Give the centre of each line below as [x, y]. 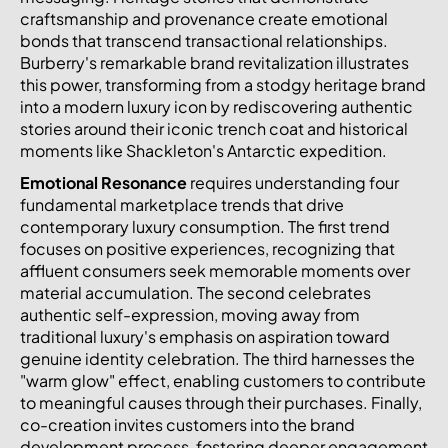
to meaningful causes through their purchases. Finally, [221, 402]
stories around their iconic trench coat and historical [214, 128]
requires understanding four [293, 182]
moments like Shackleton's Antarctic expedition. [203, 150]
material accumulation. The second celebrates [195, 292]
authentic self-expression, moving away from [190, 314]
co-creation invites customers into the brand [187, 424]
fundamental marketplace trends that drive [182, 204]
